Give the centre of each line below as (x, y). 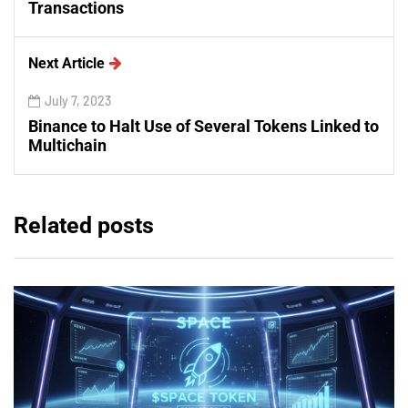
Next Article (66, 63)
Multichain (67, 145)
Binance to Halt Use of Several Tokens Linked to (204, 126)
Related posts (84, 225)
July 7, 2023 (78, 100)
